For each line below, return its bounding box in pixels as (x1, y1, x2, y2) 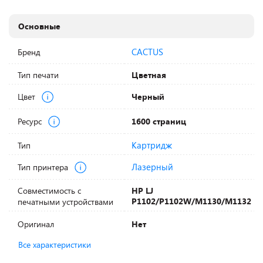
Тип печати (18, 69, 59, 80)
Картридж (131, 139, 172, 151)
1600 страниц (131, 116, 186, 127)
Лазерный (131, 161, 173, 173)
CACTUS (131, 46, 163, 58)
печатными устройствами (18, 196, 114, 207)
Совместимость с (18, 185, 82, 196)
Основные (18, 21, 61, 32)
